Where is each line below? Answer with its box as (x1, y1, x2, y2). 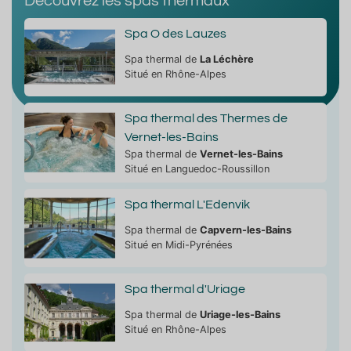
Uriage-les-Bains (199, 308, 280, 320)
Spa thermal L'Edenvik (124, 197, 250, 211)
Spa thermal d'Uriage (124, 282, 245, 295)
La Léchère (199, 52, 254, 65)
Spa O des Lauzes (124, 27, 226, 40)
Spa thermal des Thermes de (124, 111, 288, 125)
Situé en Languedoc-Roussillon (124, 162, 270, 175)
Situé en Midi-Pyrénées (124, 238, 233, 251)
